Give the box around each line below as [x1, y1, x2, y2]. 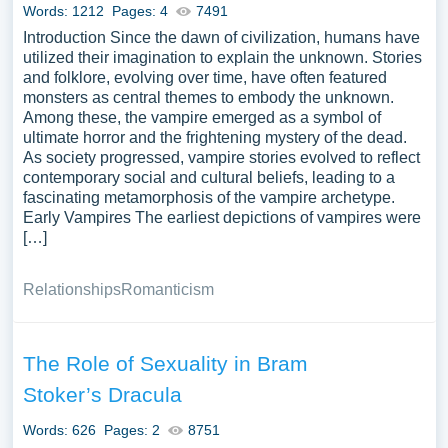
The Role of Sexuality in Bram [22, 352, 308, 375]
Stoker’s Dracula [22, 383, 182, 406]
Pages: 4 [111, 3, 168, 19]
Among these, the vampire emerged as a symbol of [22, 109, 381, 126]
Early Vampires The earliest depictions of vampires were [22, 209, 421, 226]
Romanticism [120, 281, 214, 298]
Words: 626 [22, 422, 96, 438]
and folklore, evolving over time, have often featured [22, 69, 387, 86]
